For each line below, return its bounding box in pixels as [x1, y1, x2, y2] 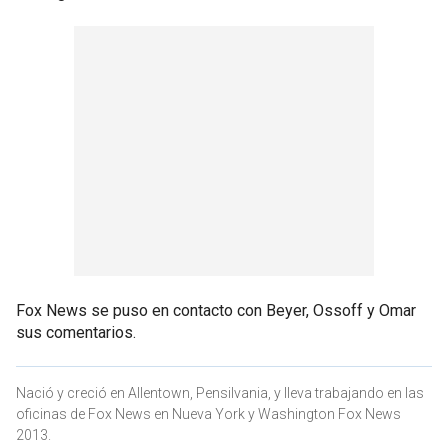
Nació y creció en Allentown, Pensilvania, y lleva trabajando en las [16, 384, 424, 401]
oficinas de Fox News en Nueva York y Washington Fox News [16, 405, 401, 422]
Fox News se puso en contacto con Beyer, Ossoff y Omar [16, 300, 416, 320]
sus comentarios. [16, 322, 136, 342]
